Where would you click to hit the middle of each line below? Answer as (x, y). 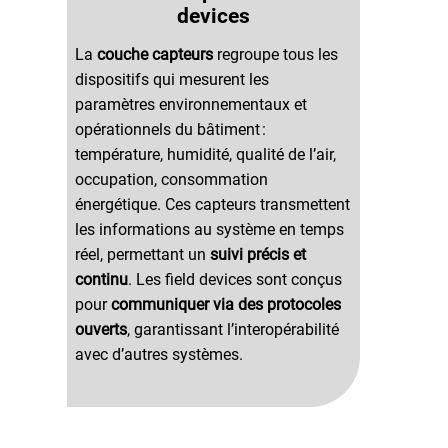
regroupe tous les (277, 55)
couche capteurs (156, 55)
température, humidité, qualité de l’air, (205, 155)
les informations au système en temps (209, 230)
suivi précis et (257, 255)
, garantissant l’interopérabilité (232, 330)
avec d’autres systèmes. (158, 355)
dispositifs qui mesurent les (171, 80)
